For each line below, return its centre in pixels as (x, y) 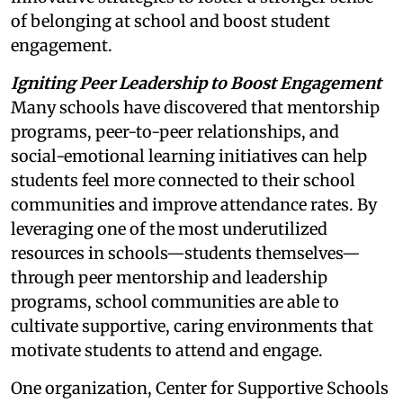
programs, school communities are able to (175, 301)
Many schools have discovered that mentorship (195, 107)
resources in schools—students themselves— (186, 253)
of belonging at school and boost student (170, 21)
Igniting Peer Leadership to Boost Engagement (196, 83)
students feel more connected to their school (183, 180)
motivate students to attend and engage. (167, 350)
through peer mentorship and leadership (169, 277)
